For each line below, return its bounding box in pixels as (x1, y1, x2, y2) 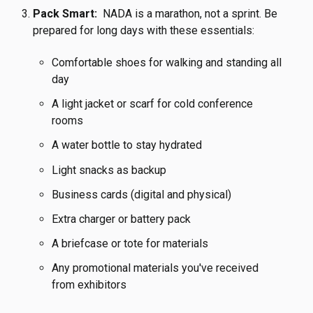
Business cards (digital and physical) (52, 187, 232, 201)
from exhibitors (52, 278, 127, 292)
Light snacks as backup (52, 163, 167, 177)
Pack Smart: (33, 6, 98, 20)
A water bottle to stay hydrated (52, 138, 203, 152)
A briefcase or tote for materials (52, 237, 209, 251)
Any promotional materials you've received (52, 261, 259, 275)
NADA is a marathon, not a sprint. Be (97, 6, 278, 20)
